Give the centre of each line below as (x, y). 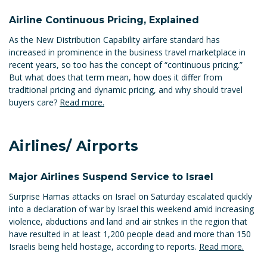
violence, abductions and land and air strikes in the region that (128, 221)
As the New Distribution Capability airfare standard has (114, 39)
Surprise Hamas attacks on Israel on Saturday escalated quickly (131, 196)
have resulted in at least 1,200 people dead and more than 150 (130, 234)
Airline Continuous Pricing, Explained (104, 20)
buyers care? (34, 102)
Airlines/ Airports (74, 146)
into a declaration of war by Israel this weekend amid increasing (131, 209)
